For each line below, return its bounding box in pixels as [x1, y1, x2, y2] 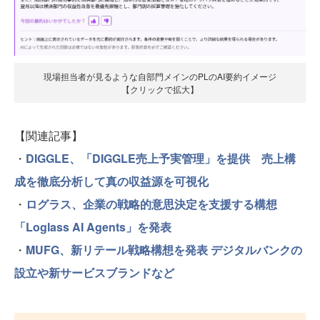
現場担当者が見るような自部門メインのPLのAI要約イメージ [44, 69, 276, 82]
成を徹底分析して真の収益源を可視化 [14, 172, 209, 189]
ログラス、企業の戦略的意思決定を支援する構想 [26, 195, 277, 212]
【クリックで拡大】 [121, 82, 199, 95]
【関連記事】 [14, 126, 83, 144]
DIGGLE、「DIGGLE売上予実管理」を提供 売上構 [26, 149, 296, 166]
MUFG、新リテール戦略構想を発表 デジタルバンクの [26, 241, 302, 258]
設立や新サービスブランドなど [14, 264, 174, 281]
